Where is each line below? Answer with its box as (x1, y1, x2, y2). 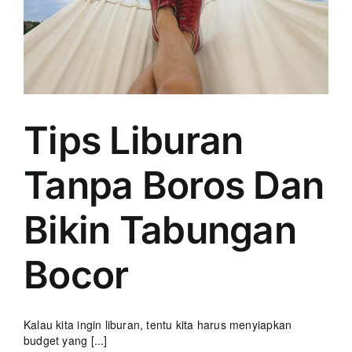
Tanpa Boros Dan (24, 161, 324, 208)
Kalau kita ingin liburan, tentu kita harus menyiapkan (24, 316, 292, 332)
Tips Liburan (24, 116, 244, 163)
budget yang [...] (24, 332, 108, 348)
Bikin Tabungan (24, 206, 296, 253)
